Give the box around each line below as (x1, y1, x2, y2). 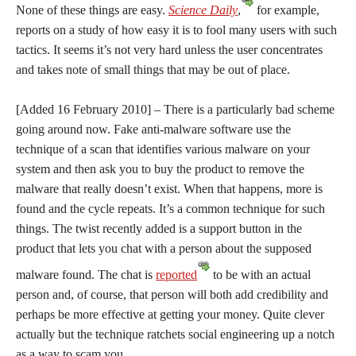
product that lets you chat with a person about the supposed (16, 242, 311, 255)
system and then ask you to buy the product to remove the (16, 162, 304, 176)
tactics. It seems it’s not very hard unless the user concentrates (16, 43, 323, 56)
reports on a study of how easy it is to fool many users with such (16, 23, 337, 37)
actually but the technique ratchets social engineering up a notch (16, 327, 335, 341)
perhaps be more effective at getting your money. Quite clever (16, 308, 324, 321)
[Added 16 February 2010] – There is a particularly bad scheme (16, 103, 335, 116)
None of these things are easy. (16, 3, 168, 17)
